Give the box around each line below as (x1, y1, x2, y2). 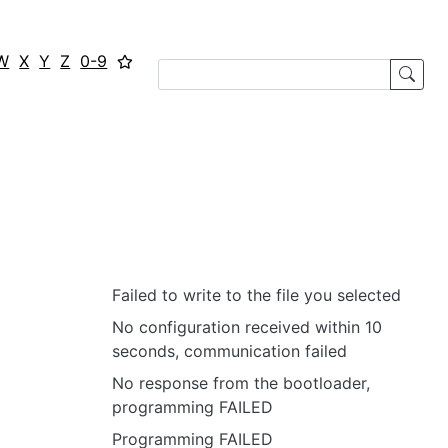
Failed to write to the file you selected (112, 285, 401, 305)
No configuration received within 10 (112, 317, 382, 337)
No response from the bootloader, (112, 373, 370, 393)
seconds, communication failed (112, 341, 347, 361)
